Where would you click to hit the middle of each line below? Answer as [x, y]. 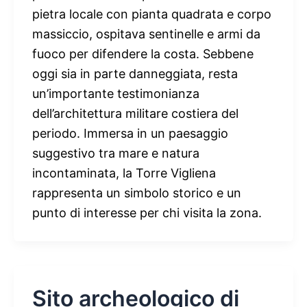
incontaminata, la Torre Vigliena [124, 173]
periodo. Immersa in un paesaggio [130, 133]
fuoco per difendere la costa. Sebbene [143, 53]
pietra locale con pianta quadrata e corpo [152, 14]
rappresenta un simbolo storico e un [137, 193]
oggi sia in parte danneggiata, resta [135, 73]
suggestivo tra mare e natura [116, 153]
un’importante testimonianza [116, 93]
